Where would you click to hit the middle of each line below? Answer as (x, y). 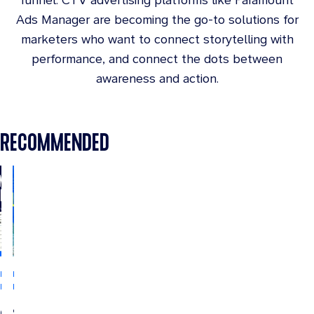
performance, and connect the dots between (157, 59)
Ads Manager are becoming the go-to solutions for (157, 19)
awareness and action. (157, 78)
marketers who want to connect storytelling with (157, 39)
